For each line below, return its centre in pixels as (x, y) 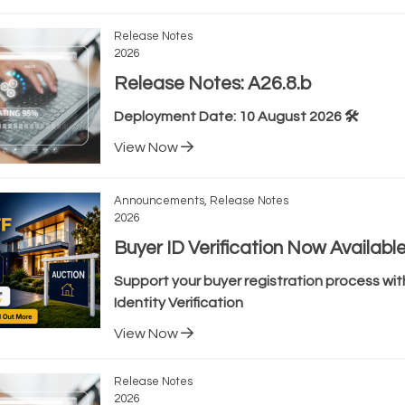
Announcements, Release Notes (201, 201)
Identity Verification (178, 303)
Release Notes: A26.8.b (212, 84)
